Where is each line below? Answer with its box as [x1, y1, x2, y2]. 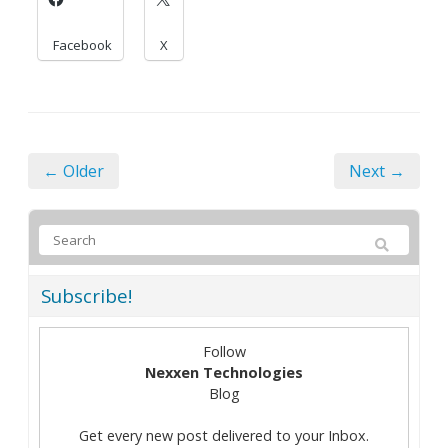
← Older [43, 159, 104, 182]
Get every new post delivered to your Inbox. [79, 426, 369, 446]
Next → [349, 159, 405, 182]
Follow [202, 341, 246, 361]
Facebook [53, 35, 112, 54]
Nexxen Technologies [145, 362, 303, 382]
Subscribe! [41, 282, 132, 308]
